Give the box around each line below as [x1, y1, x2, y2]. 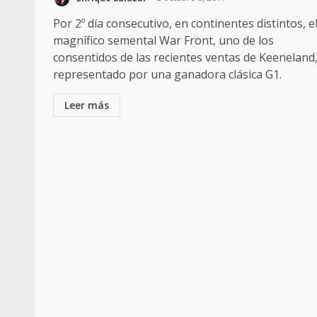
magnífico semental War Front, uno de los [53, 32, 274, 48]
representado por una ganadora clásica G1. [53, 66, 282, 82]
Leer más [64, 98, 109, 112]
